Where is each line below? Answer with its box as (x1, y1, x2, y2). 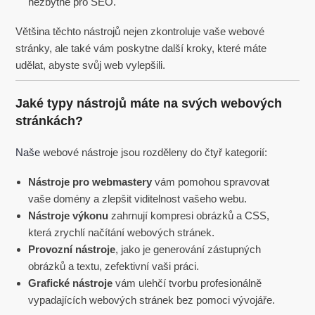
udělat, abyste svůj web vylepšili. (15, 59, 166, 71)
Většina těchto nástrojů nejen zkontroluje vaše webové (15, 25, 265, 37)
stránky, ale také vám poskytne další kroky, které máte (15, 42, 267, 54)
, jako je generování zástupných (115, 243, 262, 255)
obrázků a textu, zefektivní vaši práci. (28, 259, 200, 272)
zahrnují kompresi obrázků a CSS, (108, 209, 270, 221)
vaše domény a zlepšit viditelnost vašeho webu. (28, 192, 247, 205)
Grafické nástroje (28, 276, 113, 289)
